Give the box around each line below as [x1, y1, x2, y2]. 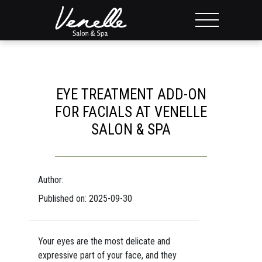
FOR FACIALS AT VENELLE [55, 104, 207, 120]
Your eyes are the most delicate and [37, 236, 170, 247]
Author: [37, 174, 64, 185]
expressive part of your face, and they [37, 250, 177, 261]
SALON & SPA [91, 121, 171, 138]
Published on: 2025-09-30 [37, 193, 132, 204]
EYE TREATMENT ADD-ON [56, 86, 206, 103]
